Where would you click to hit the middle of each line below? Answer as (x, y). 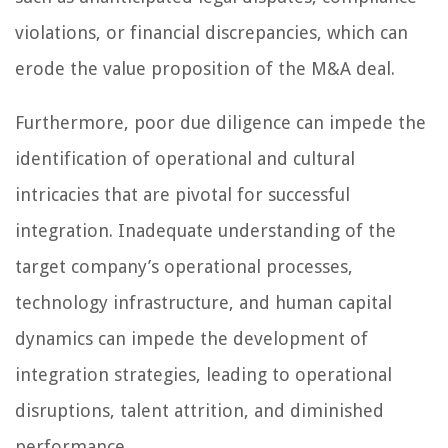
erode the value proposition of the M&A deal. (205, 69)
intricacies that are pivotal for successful (182, 195)
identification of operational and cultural (185, 159)
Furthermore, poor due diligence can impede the (220, 123)
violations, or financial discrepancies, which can (211, 33)
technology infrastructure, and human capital (203, 303)
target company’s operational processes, (184, 267)
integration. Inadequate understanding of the (205, 231)
